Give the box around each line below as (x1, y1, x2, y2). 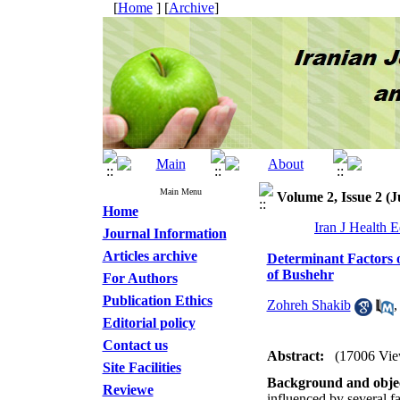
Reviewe (102, 382, 154, 397)
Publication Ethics (102, 293, 212, 308)
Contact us (102, 337, 168, 353)
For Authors (102, 271, 178, 286)
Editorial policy (102, 315, 196, 330)
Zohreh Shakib (266, 297, 351, 313)
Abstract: (266, 348, 324, 363)
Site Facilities (102, 360, 181, 375)
